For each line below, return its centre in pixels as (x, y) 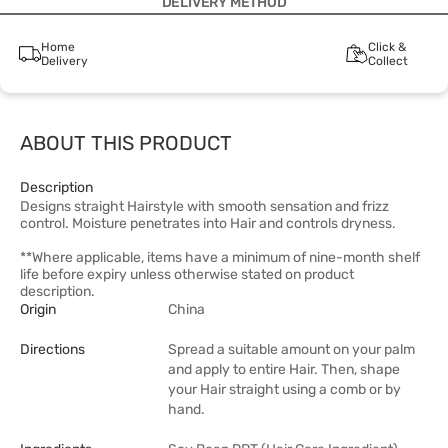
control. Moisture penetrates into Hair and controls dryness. (208, 223)
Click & (386, 47)
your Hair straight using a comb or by (284, 389)
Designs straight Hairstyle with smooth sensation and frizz (204, 206)
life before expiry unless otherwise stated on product (187, 274)
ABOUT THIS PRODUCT (126, 143)
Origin (38, 309)
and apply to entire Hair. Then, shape (284, 369)
